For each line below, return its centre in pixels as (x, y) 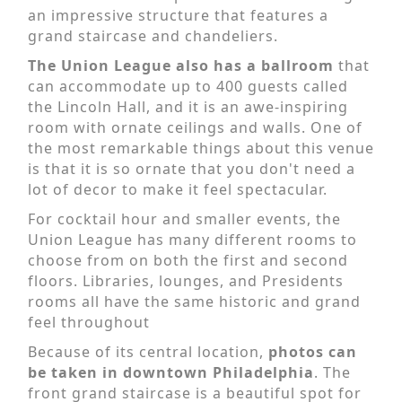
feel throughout (89, 323)
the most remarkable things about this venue (201, 149)
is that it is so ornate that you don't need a (192, 169)
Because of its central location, (146, 352)
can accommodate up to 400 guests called (188, 87)
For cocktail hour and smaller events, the (184, 219)
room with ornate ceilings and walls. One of (195, 128)
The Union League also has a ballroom (181, 66)
